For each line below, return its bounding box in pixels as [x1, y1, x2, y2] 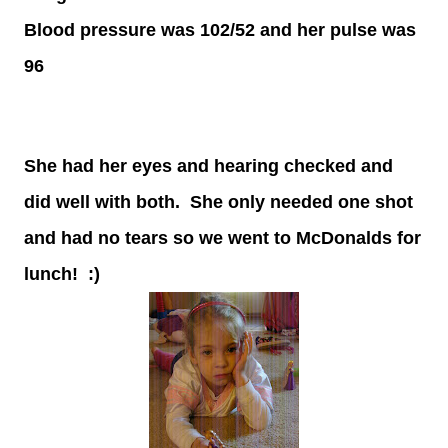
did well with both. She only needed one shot [24, 192, 413, 212]
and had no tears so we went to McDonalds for [24, 228, 421, 248]
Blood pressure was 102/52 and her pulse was [24, 20, 416, 40]
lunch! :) [24, 264, 110, 284]
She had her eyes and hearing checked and [24, 156, 393, 176]
